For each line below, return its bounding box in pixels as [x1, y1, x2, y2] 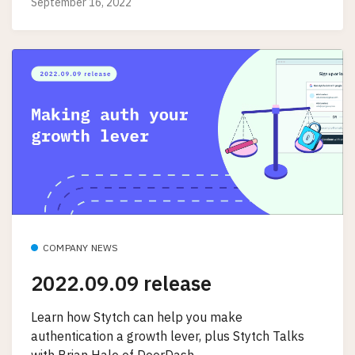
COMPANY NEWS [43, 242, 119, 254]
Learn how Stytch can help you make [31, 308, 242, 325]
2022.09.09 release [31, 270, 212, 297]
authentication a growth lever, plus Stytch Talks [31, 327, 304, 344]
